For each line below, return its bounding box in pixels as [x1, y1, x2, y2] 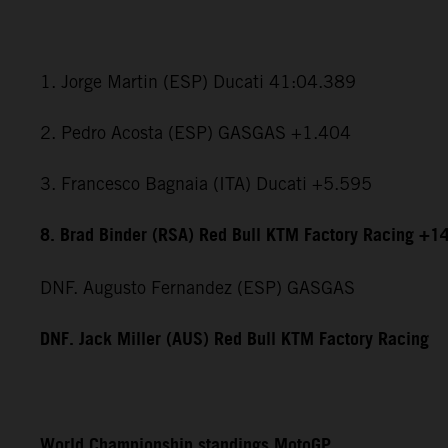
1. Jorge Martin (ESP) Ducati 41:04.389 [40, 70, 356, 92]
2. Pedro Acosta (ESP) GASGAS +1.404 [40, 121, 351, 143]
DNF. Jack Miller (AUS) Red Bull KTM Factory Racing [40, 322, 429, 357]
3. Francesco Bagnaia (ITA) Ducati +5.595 [40, 172, 372, 194]
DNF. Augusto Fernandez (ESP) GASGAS [40, 276, 355, 298]
